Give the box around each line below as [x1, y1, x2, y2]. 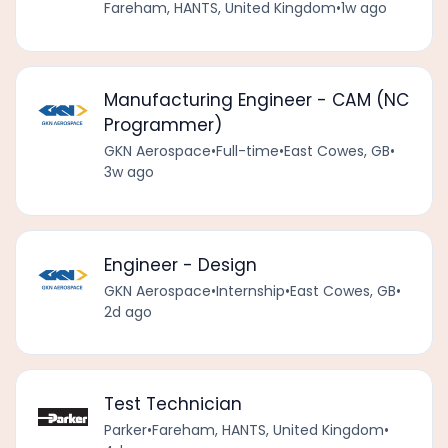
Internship [215, 280, 285, 301]
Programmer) [103, 113, 222, 138]
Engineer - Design [103, 252, 257, 277]
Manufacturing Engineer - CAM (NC [103, 88, 409, 113]
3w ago [103, 162, 154, 183]
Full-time [215, 141, 279, 162]
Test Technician [103, 391, 242, 416]
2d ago [103, 301, 152, 322]
